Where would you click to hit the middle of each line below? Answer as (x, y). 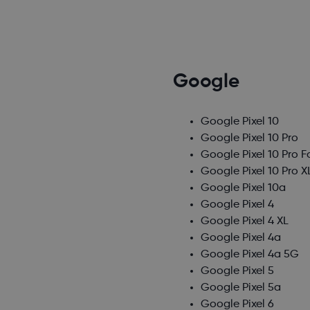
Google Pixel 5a (241, 288)
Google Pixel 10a (244, 189)
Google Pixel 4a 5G (250, 255)
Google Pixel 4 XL (245, 222)
